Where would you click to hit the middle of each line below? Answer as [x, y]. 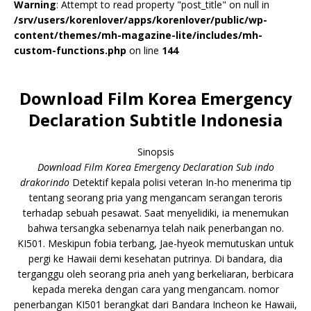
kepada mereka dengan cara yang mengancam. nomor [155, 289]
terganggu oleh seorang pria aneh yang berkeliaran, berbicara [155, 274]
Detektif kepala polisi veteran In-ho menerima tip [180, 182]
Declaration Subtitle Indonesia [155, 120]
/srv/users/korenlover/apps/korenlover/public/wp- [141, 20]
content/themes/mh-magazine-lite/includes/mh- [138, 35]
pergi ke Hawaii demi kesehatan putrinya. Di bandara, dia [155, 259]
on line [144, 50]
